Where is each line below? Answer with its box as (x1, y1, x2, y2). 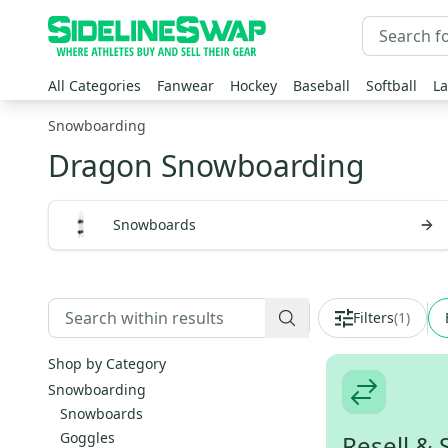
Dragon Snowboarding (48, 145, 364, 186)
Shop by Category (48, 354, 166, 373)
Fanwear (157, 76, 214, 95)
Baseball (293, 76, 350, 95)
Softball (366, 76, 417, 95)
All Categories (48, 76, 141, 95)
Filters (353, 308, 394, 327)
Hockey (230, 76, 277, 95)
